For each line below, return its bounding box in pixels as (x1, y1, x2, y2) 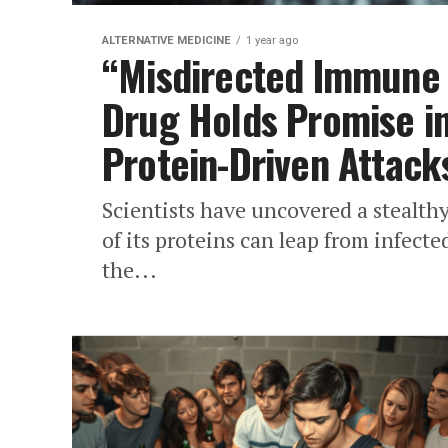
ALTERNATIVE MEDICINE (102, 34, 231, 47)
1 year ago (246, 34, 298, 47)
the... (102, 255, 157, 284)
